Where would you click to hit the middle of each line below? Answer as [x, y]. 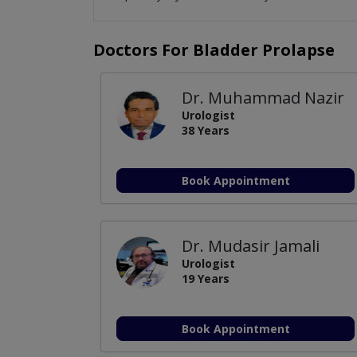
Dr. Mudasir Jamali [251, 245]
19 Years [206, 278]
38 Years [206, 130]
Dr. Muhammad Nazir [263, 97]
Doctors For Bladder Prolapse [214, 49]
